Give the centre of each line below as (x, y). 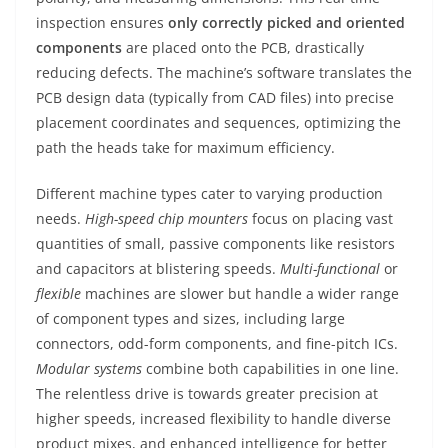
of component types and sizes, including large (190, 318)
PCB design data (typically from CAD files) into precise (215, 97)
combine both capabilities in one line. (270, 368)
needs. (60, 218)
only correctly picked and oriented (286, 22)
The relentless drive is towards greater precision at (207, 393)
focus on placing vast (320, 218)
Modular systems (89, 368)
